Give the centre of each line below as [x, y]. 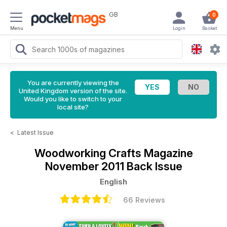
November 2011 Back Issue [113, 166]
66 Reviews [144, 200]
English [113, 182]
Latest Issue [35, 133]
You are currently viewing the [73, 83]
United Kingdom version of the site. [73, 91]
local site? [73, 107]
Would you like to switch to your [73, 99]
